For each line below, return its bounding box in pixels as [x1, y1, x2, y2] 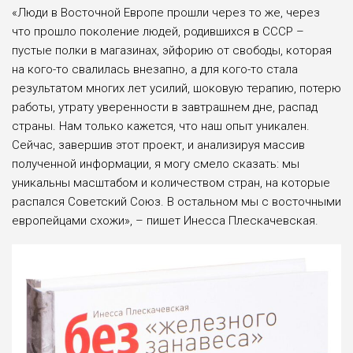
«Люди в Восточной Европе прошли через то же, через [12, 6, 320, 20]
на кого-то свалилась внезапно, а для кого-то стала [12, 62, 298, 77]
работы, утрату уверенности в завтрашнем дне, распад [12, 100, 318, 115]
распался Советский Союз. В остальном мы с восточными [12, 195, 341, 210]
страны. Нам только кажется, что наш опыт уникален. [12, 119, 310, 134]
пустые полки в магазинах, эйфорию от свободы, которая [12, 43, 332, 58]
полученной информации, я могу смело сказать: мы [12, 157, 299, 172]
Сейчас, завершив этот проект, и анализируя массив [12, 138, 305, 153]
